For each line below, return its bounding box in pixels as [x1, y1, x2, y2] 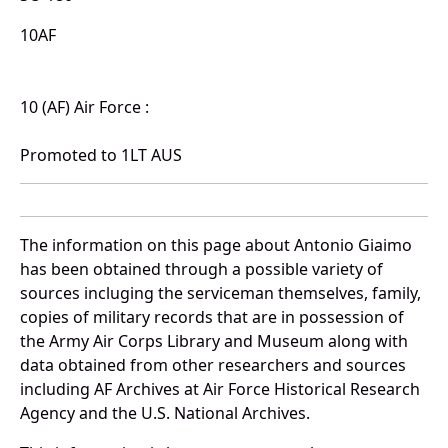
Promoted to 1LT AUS [20, 144, 182, 167]
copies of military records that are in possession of [20, 306, 404, 329]
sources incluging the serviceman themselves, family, [20, 282, 421, 305]
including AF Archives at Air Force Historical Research [20, 378, 420, 401]
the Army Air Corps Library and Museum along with [20, 330, 408, 353]
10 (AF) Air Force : [20, 96, 149, 119]
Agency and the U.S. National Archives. [20, 402, 310, 425]
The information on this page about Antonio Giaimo [20, 234, 412, 257]
